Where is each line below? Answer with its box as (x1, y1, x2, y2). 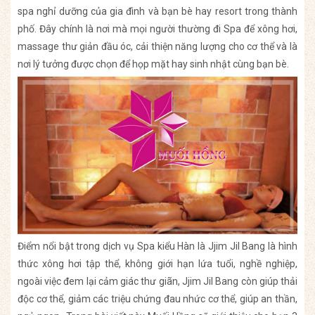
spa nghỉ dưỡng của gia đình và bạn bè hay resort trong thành (18, 6, 297, 18)
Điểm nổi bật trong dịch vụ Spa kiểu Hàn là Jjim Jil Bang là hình (18, 240, 297, 252)
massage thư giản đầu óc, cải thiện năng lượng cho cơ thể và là (18, 41, 297, 53)
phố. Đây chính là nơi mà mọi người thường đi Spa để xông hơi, (18, 23, 297, 35)
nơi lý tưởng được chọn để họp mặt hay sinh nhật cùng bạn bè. (18, 58, 289, 70)
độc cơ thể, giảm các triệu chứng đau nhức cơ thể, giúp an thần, (18, 292, 297, 304)
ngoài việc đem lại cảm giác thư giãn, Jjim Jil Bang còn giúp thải (18, 275, 297, 287)
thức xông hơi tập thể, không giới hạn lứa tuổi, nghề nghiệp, (18, 257, 297, 269)
